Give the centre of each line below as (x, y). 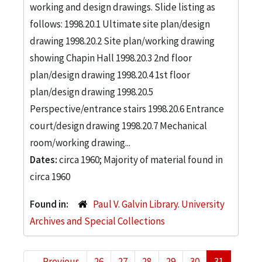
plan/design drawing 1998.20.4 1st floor (110, 75)
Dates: (44, 159)
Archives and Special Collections (97, 221)
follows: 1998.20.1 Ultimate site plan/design (120, 24)
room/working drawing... (80, 142)
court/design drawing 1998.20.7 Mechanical (118, 125)
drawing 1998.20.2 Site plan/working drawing (122, 41)
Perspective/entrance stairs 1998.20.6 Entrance (127, 108)
